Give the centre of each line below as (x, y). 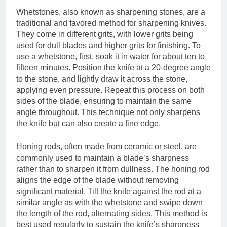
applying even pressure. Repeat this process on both (110, 90)
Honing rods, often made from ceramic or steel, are (106, 147)
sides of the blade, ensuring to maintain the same (104, 101)
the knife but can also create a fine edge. (88, 124)
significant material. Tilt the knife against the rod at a (109, 192)
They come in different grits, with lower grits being (105, 34)
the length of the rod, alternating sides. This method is (112, 214)
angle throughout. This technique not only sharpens (108, 112)
